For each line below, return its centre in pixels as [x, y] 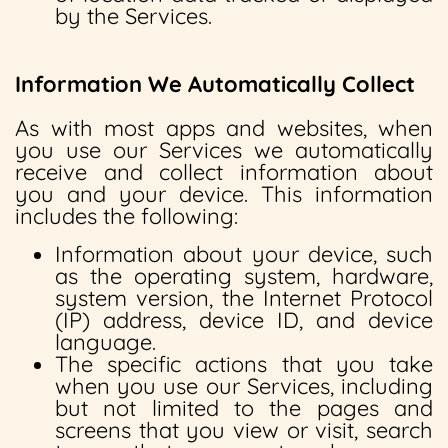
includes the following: [126, 216]
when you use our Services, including [244, 386]
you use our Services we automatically [224, 150]
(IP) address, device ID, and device [244, 320]
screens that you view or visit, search [244, 430]
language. [105, 342]
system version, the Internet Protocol [244, 298]
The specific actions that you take [244, 364]
